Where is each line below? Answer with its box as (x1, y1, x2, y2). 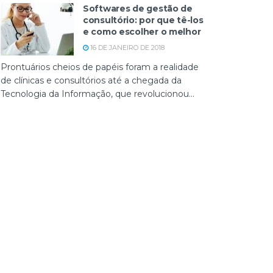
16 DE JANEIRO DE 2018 (88, 43, 165, 52)
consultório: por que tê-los (83, 15, 204, 26)
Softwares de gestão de (83, 3, 193, 14)
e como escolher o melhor (83, 26, 201, 37)
